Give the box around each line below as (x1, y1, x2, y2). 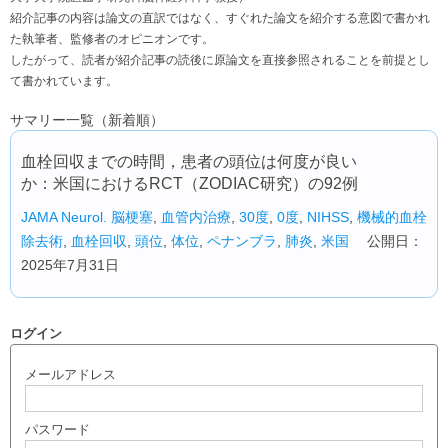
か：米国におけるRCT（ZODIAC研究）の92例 (21, 175, 358, 192)
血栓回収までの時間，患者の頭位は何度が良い (21, 153, 357, 170)
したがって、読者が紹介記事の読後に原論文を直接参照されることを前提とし (10, 53, 430, 67)
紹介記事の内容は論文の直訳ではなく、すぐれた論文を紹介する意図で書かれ (10, 11, 430, 25)
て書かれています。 (10, 74, 118, 88)
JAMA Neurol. (21, 209, 107, 225)
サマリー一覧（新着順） (10, 112, 164, 128)
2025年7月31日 (21, 257, 119, 273)
